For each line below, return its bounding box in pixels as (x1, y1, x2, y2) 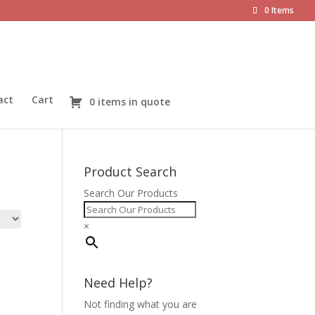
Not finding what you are (84, 297, 198, 311)
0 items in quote (89, 95, 170, 108)
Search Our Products (84, 186, 179, 200)
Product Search (84, 163, 177, 180)
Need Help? (84, 274, 153, 291)
